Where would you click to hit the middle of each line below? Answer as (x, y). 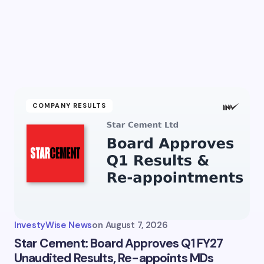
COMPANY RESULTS (70, 105)
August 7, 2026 (136, 225)
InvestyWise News (53, 225)
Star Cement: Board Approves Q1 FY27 (119, 243)
